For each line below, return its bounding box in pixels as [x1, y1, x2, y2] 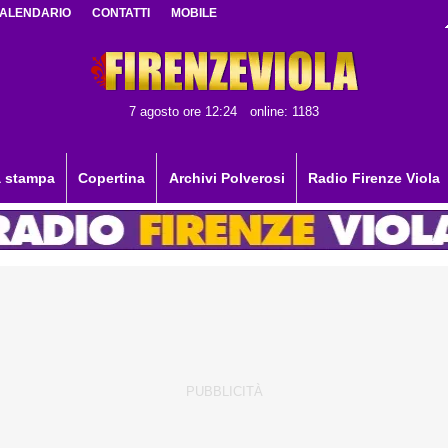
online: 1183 [249, 104, 319, 120]
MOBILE [170, 7, 217, 19]
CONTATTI [92, 7, 151, 19]
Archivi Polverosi [168, 169, 285, 186]
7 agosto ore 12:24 [129, 104, 238, 120]
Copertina [78, 169, 146, 186]
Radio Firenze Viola [308, 169, 441, 186]
